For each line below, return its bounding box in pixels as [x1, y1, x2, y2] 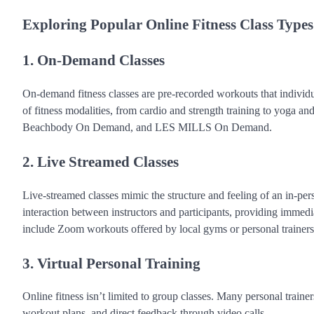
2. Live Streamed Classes [22, 153, 179, 170]
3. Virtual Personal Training [22, 254, 200, 271]
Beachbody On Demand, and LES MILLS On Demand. [22, 121, 272, 134]
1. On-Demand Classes [22, 52, 165, 69]
